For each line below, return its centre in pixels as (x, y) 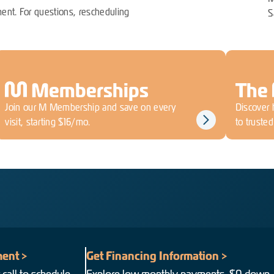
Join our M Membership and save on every (91, 107)
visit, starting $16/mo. (48, 122)
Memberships (88, 91)
